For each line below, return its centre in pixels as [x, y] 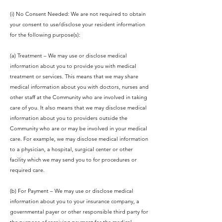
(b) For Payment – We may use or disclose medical [72, 191]
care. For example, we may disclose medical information [79, 139]
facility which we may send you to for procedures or [73, 160]
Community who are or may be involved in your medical [79, 128]
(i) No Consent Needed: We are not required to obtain [78, 14]
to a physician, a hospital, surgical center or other [71, 149]
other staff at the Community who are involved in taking [79, 97]
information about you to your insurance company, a [75, 201]
